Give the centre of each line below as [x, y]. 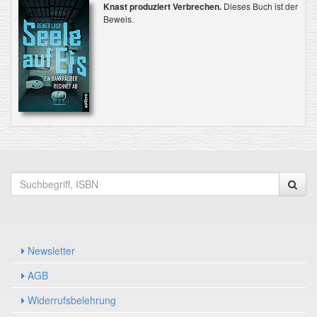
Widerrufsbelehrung [70, 300]
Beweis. [118, 18]
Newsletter [50, 250]
